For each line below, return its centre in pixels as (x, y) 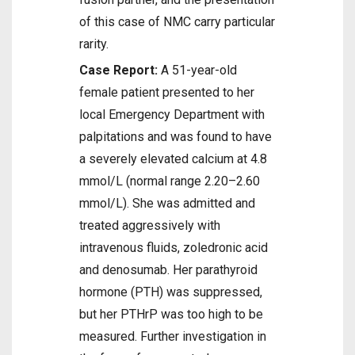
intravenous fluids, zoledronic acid (174, 248)
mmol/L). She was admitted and (167, 203)
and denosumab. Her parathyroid (168, 270)
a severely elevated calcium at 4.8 (173, 159)
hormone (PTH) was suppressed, (171, 292)
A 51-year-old (197, 70)
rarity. (94, 44)
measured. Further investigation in (173, 336)
